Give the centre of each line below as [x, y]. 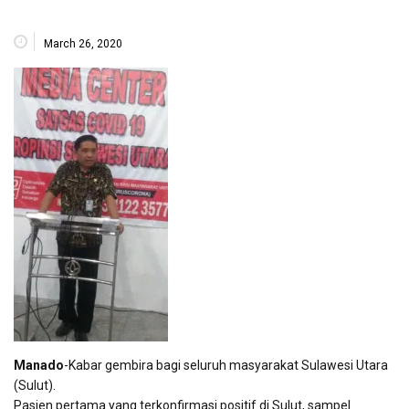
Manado [39, 366]
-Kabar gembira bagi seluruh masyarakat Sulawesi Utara [226, 366]
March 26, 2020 [83, 44]
